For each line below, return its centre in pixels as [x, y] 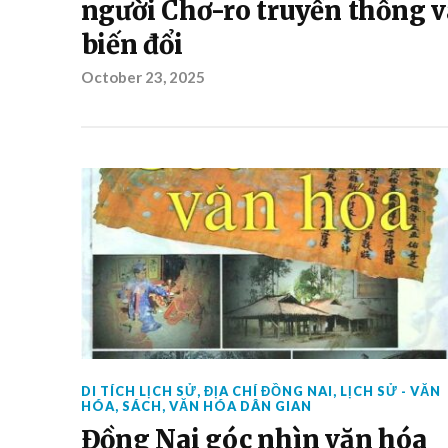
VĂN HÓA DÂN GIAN [240, 406]
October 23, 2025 [142, 77]
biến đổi [131, 45]
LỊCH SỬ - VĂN [390, 391]
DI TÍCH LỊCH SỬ [138, 391]
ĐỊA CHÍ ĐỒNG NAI [268, 391]
